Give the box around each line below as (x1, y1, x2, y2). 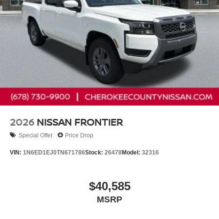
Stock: (85, 149, 105, 156)
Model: (122, 149, 142, 156)
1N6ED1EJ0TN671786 (23, 149, 85, 156)
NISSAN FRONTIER (37, 115, 123, 129)
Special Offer (19, 131, 53, 139)
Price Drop (65, 131, 93, 139)
